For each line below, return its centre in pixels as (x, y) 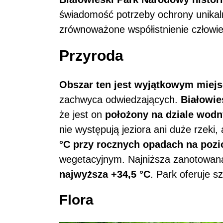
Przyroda (91, 56)
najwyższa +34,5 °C (105, 174)
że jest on (82, 115)
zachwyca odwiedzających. (120, 100)
